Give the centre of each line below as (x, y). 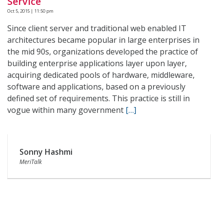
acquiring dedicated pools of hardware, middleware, (101, 75)
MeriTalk (31, 162)
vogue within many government (66, 110)
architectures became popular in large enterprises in (103, 40)
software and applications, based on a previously (96, 87)
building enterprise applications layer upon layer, (97, 63)
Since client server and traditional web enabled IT (97, 28)
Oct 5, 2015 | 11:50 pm (30, 11)
